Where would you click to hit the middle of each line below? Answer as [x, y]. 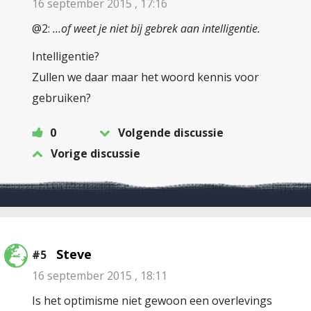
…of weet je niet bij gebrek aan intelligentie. [157, 28]
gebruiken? [61, 98]
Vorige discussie [95, 153]
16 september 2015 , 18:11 [100, 276]
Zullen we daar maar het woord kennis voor [145, 77]
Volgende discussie [171, 133]
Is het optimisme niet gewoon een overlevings [152, 301]
